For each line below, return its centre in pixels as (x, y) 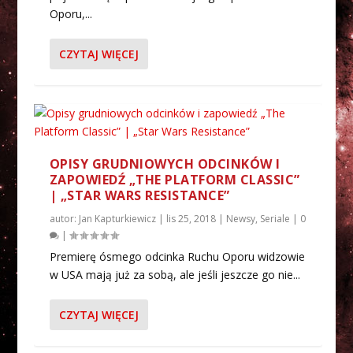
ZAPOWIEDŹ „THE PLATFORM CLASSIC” (175, 179)
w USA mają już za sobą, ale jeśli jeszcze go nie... (175, 274)
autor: (64, 218)
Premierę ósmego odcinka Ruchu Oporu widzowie (177, 256)
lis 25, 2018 (191, 218)
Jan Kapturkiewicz (117, 218)
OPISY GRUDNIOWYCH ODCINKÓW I (165, 163)
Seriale (275, 218)
